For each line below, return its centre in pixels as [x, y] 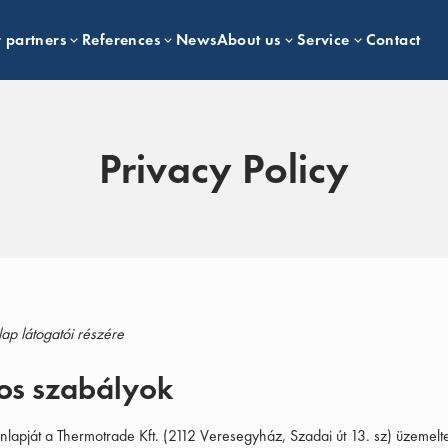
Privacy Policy [224, 169]
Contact [393, 39]
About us [248, 39]
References [121, 39]
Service [323, 39]
